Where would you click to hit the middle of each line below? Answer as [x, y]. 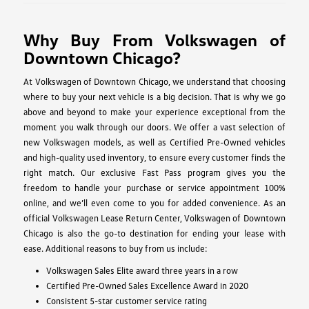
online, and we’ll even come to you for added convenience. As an [154, 202]
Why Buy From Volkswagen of [154, 39]
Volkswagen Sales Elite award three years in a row [142, 270]
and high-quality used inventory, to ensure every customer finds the [154, 157]
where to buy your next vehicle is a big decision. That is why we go [154, 96]
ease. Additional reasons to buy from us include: [116, 248]
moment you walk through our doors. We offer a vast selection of [154, 127]
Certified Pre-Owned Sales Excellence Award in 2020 [147, 285]
